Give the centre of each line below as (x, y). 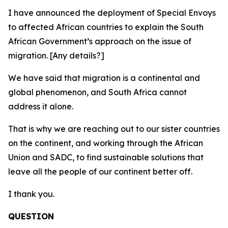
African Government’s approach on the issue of (100, 41)
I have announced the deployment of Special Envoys (112, 13)
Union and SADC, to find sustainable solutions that (106, 157)
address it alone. (41, 106)
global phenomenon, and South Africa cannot (97, 92)
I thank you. (31, 194)
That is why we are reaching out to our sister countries (114, 129)
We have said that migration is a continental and (104, 78)
